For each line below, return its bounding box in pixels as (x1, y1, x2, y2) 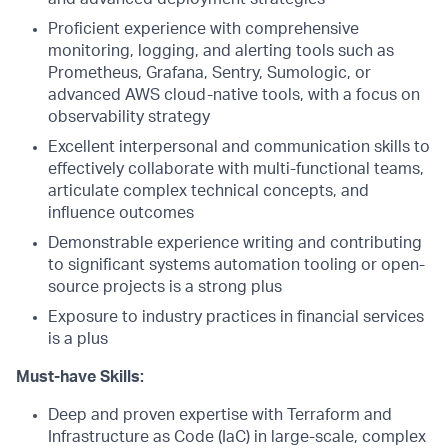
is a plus (48, 331, 108, 347)
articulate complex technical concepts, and (48, 183, 369, 199)
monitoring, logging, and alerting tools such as (48, 43, 394, 59)
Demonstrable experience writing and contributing (48, 235, 422, 251)
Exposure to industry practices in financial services (48, 309, 424, 325)
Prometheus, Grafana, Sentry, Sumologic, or (48, 65, 371, 81)
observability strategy (48, 109, 210, 125)
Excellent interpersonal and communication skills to (48, 139, 430, 155)
